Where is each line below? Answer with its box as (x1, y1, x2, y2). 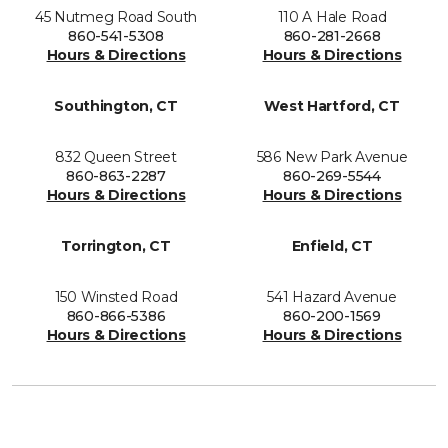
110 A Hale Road (277, 8, 387, 27)
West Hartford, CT (264, 97, 400, 116)
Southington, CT (54, 97, 178, 116)
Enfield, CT (291, 237, 373, 256)
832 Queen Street (55, 148, 177, 167)
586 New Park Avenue (256, 148, 408, 167)
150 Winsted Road (54, 288, 178, 307)
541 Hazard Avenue (267, 288, 397, 307)
